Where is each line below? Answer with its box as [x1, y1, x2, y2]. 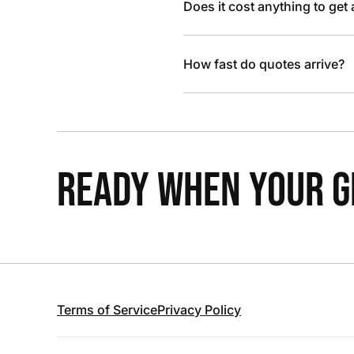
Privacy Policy [157, 302, 241, 318]
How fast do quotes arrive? [183, 56, 345, 72]
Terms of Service [57, 302, 157, 318]
